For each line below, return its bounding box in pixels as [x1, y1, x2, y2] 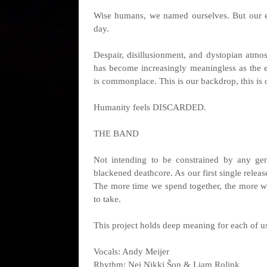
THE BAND [94, 129, 139, 138]
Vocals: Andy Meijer [94, 247, 169, 256]
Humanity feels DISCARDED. [94, 103, 206, 112]
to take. [94, 194, 121, 204]
